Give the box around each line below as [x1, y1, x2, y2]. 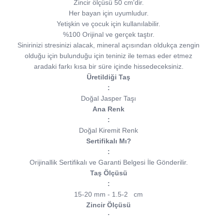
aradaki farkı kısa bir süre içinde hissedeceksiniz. [33, 62, 184, 71]
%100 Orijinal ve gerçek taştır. [62, 31, 155, 39]
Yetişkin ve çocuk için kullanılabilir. [57, 20, 160, 28]
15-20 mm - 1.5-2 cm [74, 190, 143, 199]
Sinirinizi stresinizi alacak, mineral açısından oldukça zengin [17, 41, 200, 49]
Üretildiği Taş [87, 73, 130, 81]
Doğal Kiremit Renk [79, 126, 138, 135]
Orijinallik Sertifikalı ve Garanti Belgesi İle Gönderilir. [29, 158, 188, 167]
